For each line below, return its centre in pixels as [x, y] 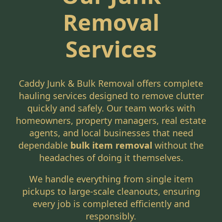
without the [178, 145]
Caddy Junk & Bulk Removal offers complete [111, 83]
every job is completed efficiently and [111, 204]
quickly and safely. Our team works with [111, 108]
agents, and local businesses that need [111, 133]
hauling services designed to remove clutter [111, 96]
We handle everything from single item [111, 179]
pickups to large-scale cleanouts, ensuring [111, 192]
